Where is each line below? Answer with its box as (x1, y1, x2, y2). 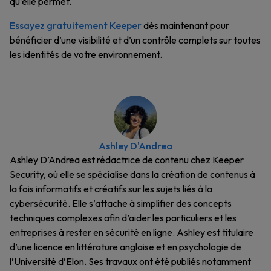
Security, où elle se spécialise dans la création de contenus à (10, 168, 255, 180)
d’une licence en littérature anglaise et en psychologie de (10, 241, 241, 253)
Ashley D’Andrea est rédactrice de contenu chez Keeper (10, 154, 244, 166)
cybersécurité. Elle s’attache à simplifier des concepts (10, 197, 232, 209)
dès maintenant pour (142, 19, 229, 31)
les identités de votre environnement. (10, 48, 162, 60)
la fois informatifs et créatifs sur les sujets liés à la (10, 183, 212, 195)
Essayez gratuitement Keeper (10, 19, 142, 31)
